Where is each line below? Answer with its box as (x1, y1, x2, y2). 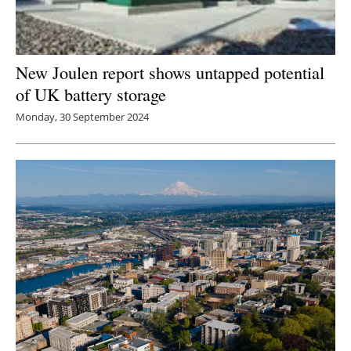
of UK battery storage (16, 81, 166, 106)
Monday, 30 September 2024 (16, 109, 149, 124)
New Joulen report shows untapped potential (16, 60, 324, 84)
